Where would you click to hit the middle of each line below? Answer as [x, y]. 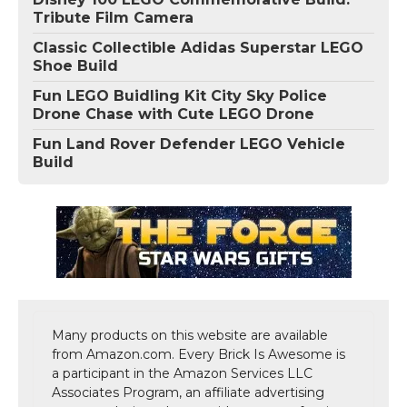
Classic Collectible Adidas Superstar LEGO [198, 48]
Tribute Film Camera [113, 18]
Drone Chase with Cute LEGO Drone [174, 114]
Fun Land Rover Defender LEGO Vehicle [189, 144]
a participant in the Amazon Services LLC [182, 374]
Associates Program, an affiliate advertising [188, 393]
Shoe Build [75, 66]
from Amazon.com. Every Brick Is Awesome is [199, 355]
